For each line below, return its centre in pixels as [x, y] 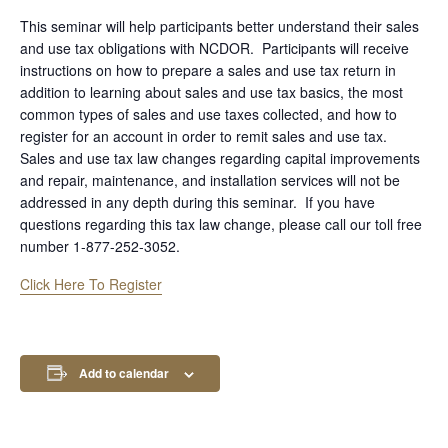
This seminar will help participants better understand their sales [219, 25]
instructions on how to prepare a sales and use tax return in [208, 69]
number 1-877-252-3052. [100, 245]
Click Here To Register [91, 283]
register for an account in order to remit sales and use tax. [205, 135]
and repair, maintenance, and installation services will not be [210, 179]
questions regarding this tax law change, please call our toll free [221, 223]
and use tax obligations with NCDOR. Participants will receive [214, 47]
